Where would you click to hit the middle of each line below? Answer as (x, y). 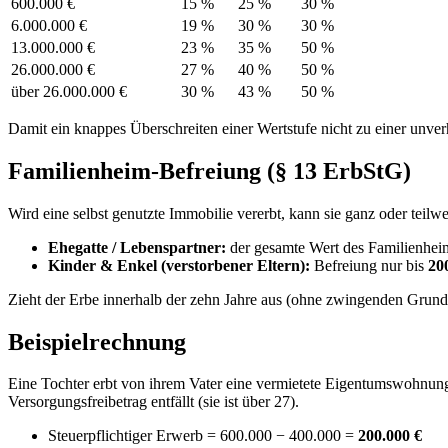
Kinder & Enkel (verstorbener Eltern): (179, 265)
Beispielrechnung (97, 341)
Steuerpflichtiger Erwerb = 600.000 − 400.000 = (201, 436)
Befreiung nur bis (369, 265)
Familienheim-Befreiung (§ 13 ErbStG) (209, 170)
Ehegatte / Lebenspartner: (137, 247)
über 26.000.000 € (69, 91)
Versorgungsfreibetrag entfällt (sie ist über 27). (153, 402)
